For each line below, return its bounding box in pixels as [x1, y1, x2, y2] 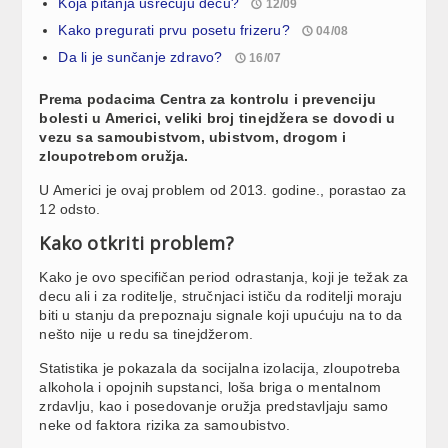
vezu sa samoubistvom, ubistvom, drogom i [39, 128, 346, 145]
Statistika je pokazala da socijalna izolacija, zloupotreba [39, 359, 401, 376]
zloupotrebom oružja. [39, 147, 189, 164]
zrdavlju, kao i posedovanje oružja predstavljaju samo [39, 397, 389, 414]
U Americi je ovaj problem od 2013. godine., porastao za [39, 181, 406, 198]
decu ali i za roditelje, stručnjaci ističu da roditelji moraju [39, 287, 403, 304]
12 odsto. [39, 200, 101, 217]
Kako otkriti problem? [39, 230, 234, 255]
